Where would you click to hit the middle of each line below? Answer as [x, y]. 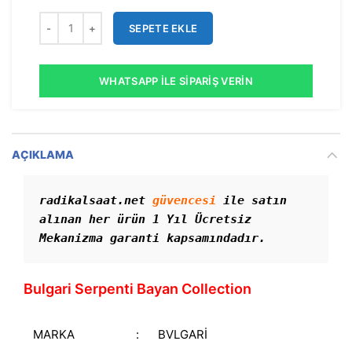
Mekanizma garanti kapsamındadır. [156, 238]
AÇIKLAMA [43, 154]
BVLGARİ [183, 334]
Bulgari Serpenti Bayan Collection [137, 288]
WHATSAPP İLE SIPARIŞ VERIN [176, 81]
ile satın [251, 200]
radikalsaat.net [96, 200]
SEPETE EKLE [163, 28]
